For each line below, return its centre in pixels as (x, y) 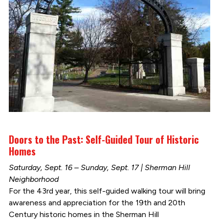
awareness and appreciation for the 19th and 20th (97, 202)
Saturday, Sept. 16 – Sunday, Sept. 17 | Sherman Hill (99, 167)
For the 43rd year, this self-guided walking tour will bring (107, 191)
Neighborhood (33, 179)
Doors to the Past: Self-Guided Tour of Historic (104, 139)
